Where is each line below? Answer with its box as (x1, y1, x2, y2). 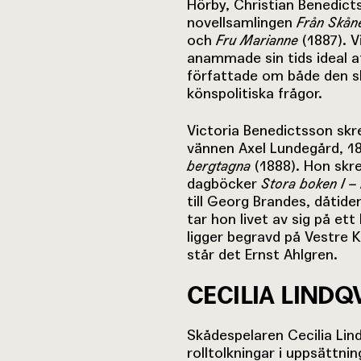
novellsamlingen (187, 13, 297, 31)
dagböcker (187, 174, 261, 192)
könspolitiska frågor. (187, 84, 322, 102)
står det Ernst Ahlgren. (187, 245, 338, 263)
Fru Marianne (216, 31, 298, 49)
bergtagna (187, 156, 255, 175)
